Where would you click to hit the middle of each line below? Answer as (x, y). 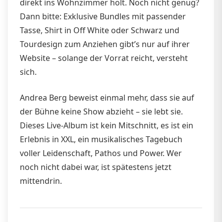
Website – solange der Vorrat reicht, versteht (104, 58)
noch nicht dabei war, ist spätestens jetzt (96, 167)
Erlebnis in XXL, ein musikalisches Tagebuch (101, 139)
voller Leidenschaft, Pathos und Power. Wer (101, 153)
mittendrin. (41, 181)
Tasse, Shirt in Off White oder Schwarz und (100, 30)
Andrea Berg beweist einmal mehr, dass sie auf (107, 97)
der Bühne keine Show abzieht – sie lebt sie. (101, 111)
